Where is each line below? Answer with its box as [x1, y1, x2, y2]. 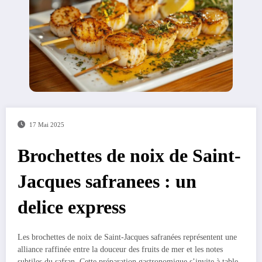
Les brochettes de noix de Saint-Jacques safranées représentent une [18, 232, 237, 242]
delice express [18, 196, 126, 218]
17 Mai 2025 [29, 121, 64, 128]
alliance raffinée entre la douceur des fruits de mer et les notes [18, 244, 223, 254]
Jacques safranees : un [18, 171, 196, 192]
